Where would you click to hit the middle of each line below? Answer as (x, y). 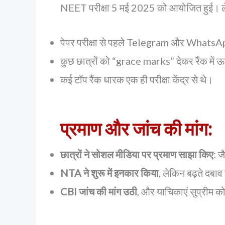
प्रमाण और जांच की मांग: (136, 129)
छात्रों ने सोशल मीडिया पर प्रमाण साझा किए (137, 154)
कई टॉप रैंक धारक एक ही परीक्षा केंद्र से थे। (137, 79)
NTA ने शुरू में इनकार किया (109, 173)
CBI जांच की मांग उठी (99, 191)
